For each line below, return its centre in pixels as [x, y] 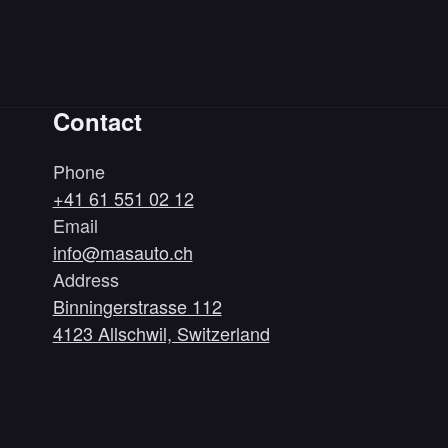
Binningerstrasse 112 [137, 305]
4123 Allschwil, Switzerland [161, 332]
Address [85, 278]
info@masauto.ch [122, 251]
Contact [97, 120]
